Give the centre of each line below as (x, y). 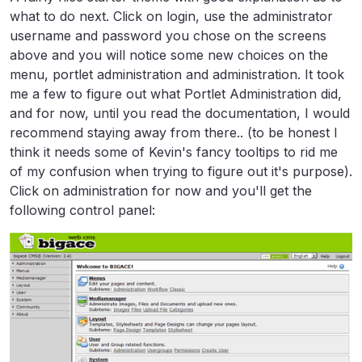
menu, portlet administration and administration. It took (177, 75)
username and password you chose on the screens (168, 36)
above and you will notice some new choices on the (169, 55)
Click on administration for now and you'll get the (161, 191)
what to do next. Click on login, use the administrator (171, 17)
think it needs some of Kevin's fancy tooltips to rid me (174, 152)
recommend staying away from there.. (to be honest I (174, 133)
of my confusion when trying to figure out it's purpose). (181, 172)
